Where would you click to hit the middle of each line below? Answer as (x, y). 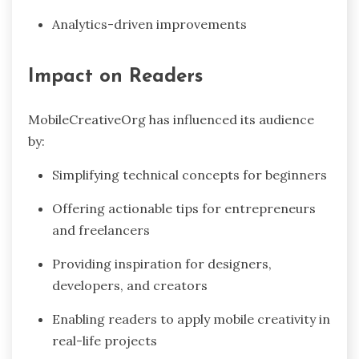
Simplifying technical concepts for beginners (190, 174)
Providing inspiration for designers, (162, 263)
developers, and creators (130, 285)
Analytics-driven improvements (149, 24)
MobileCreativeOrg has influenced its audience (171, 119)
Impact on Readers (115, 77)
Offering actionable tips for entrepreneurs (184, 208)
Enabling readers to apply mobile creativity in (191, 319)
